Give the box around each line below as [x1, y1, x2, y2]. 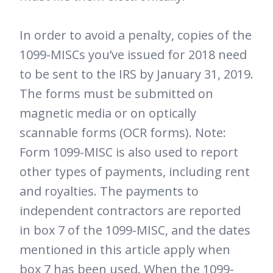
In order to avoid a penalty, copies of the [19, 26, 252, 43]
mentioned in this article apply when [19, 241, 230, 258]
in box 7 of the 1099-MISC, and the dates [19, 221, 250, 238]
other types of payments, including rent [19, 163, 250, 180]
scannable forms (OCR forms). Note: [19, 124, 226, 141]
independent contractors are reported [19, 202, 241, 219]
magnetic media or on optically [19, 104, 196, 121]
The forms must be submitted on [19, 85, 213, 102]
